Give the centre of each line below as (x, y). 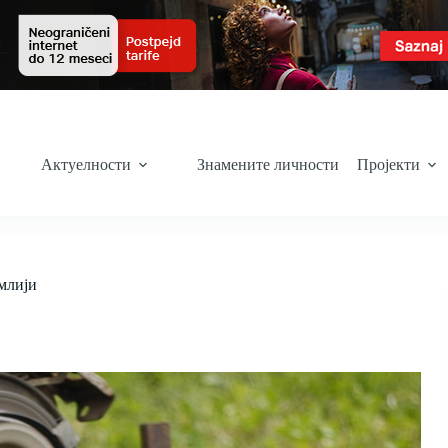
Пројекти (388, 164)
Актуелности (86, 164)
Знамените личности (268, 164)
